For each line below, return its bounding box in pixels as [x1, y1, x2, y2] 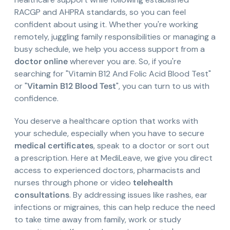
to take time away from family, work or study [14, 214, 181, 225]
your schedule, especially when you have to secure [14, 128, 204, 139]
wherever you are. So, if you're [68, 56, 181, 67]
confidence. [14, 93, 59, 104]
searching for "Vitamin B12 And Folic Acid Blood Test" [14, 68, 211, 80]
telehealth [133, 177, 173, 188]
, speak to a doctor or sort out [93, 140, 209, 151]
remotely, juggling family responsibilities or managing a [14, 31, 216, 43]
